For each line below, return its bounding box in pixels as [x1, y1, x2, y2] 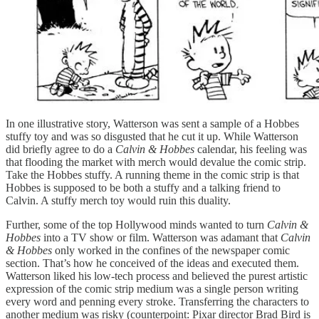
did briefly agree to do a [6, 142, 115, 155]
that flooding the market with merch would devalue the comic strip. [6, 155, 306, 168]
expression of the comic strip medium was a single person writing [6, 282, 298, 295]
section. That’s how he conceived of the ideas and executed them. [6, 256, 299, 269]
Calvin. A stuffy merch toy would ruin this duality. [6, 194, 231, 206]
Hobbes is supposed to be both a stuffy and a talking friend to [6, 181, 281, 194]
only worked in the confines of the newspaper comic [52, 244, 290, 256]
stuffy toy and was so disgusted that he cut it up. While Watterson [6, 130, 298, 142]
